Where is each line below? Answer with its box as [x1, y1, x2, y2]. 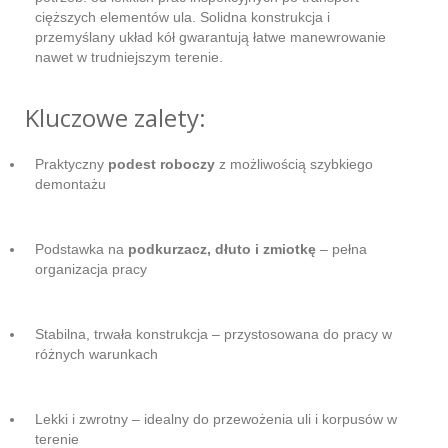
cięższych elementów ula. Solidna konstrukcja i [35, 8, 330, 25]
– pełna [316, 240, 367, 257]
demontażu [35, 175, 106, 192]
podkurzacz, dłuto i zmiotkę [128, 240, 316, 257]
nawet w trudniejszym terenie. [35, 48, 223, 65]
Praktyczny [35, 155, 108, 172]
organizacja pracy [35, 260, 147, 277]
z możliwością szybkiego [215, 155, 373, 172]
